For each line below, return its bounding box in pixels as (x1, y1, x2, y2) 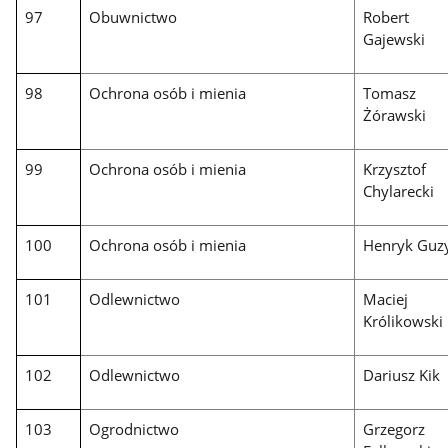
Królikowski (363, 311, 444, 332)
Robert (363, 7, 410, 28)
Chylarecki (363, 181, 435, 202)
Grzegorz (363, 419, 426, 440)
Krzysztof (363, 159, 427, 180)
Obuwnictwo (89, 7, 178, 28)
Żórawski (363, 105, 427, 126)
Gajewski (363, 29, 426, 50)
